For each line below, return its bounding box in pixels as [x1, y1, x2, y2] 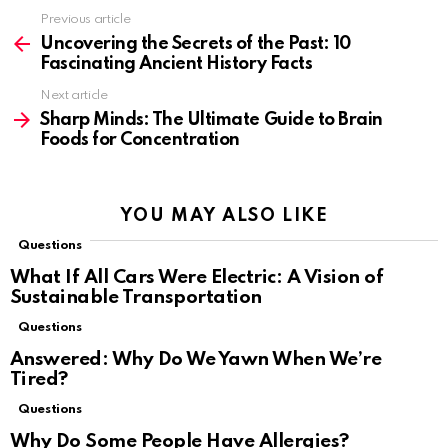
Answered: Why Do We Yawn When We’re [10, 350, 382, 370]
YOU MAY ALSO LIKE [119, 207, 329, 226]
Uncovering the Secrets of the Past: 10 [40, 35, 351, 54]
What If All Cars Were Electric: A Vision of [10, 268, 384, 288]
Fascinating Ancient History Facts [40, 55, 313, 74]
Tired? [10, 370, 68, 390]
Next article [40, 89, 108, 103]
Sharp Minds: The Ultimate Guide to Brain [40, 111, 383, 130]
